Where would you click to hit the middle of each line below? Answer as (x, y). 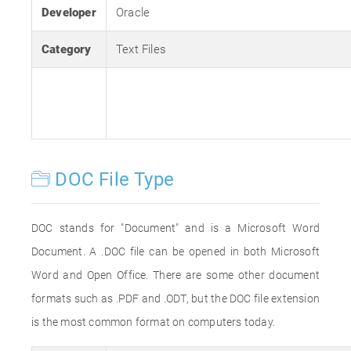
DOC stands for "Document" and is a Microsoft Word (175, 228)
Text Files (141, 49)
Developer (69, 13)
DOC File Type (112, 179)
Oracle (133, 13)
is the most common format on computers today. (154, 322)
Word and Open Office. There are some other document (175, 275)
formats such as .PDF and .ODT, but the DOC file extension (175, 299)
